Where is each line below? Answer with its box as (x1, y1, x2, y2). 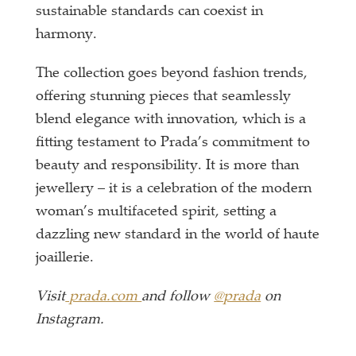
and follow (141, 290, 215, 305)
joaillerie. (36, 251, 103, 266)
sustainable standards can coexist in (36, 5, 264, 20)
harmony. (36, 28, 98, 43)
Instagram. (36, 313, 105, 328)
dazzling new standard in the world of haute (36, 228, 320, 243)
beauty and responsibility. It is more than (36, 159, 300, 174)
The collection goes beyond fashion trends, (36, 67, 308, 82)
